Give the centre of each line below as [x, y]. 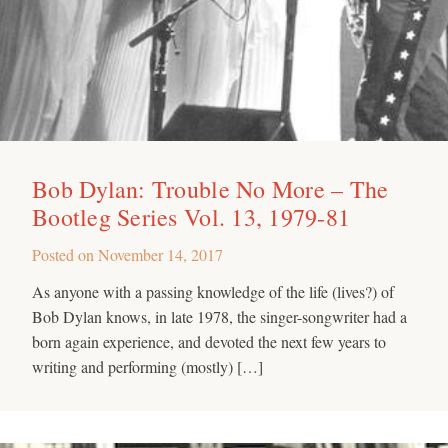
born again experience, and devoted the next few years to [209, 341]
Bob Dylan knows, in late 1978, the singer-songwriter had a [219, 316]
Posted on [65, 254]
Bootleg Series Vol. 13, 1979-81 [191, 216]
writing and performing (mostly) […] [147, 366]
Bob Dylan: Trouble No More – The [210, 188]
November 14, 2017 [160, 254]
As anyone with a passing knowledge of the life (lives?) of [213, 291]
